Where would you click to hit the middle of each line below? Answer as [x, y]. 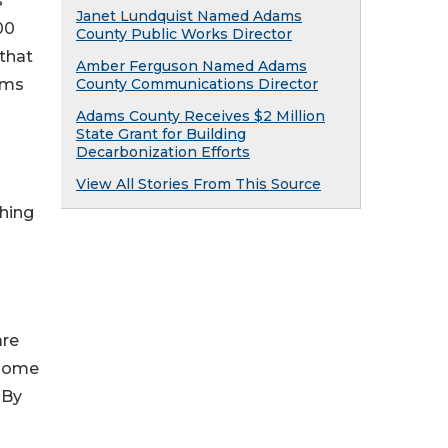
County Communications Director [197, 84]
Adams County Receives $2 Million [200, 116]
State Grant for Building [161, 134]
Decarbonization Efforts [163, 152]
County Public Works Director [184, 34]
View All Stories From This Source [198, 184]
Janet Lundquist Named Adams [189, 16]
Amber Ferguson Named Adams [191, 66]
